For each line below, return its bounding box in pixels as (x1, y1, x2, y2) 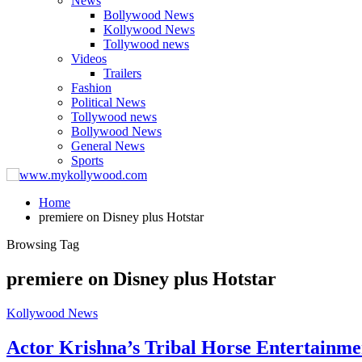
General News (71, 139, 145, 153)
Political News (71, 95, 145, 109)
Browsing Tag (6, 238, 79, 251)
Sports (71, 154, 103, 167)
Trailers (103, 66, 141, 80)
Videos (71, 52, 107, 65)
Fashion (71, 81, 112, 95)
